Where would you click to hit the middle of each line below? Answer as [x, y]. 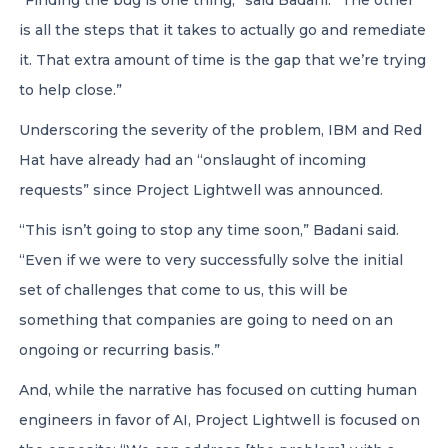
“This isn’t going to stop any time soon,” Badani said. [209, 230]
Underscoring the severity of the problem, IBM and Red [220, 130]
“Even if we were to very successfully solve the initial [211, 260]
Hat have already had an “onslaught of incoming [192, 160]
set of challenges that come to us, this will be [183, 290]
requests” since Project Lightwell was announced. [201, 190]
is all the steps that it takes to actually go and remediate [222, 30]
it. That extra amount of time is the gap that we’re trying [222, 60]
